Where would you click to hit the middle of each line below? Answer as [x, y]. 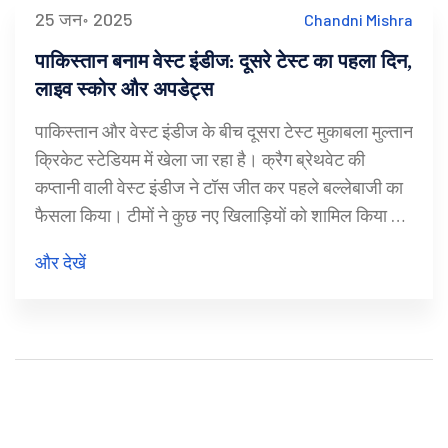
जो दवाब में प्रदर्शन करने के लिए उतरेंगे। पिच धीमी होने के [212, 243]
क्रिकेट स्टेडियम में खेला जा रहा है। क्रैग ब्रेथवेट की [200, 159]
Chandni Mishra [358, 19]
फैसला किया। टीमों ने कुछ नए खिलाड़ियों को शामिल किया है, [220, 215]
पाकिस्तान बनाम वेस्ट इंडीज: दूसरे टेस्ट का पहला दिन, [223, 61]
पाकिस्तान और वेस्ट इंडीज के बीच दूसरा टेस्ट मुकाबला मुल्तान [224, 131]
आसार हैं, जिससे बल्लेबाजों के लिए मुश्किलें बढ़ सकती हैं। [210, 271]
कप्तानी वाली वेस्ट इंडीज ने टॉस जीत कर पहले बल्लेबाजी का [219, 187]
